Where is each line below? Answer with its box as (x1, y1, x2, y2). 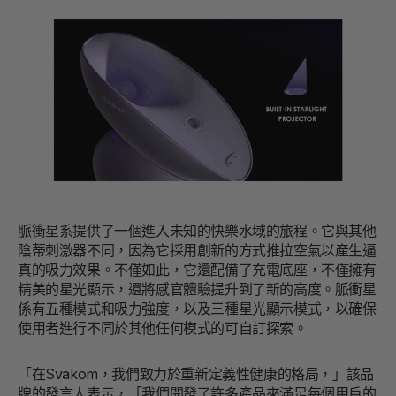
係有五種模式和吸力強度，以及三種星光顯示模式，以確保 (18, 300, 377, 318)
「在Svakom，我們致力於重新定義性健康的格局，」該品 (18, 365, 374, 384)
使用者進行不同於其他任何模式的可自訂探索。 (18, 319, 308, 338)
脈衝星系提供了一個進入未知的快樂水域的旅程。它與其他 (18, 222, 377, 240)
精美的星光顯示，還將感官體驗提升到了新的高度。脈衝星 (18, 280, 377, 299)
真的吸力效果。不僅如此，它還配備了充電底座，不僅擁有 (18, 261, 377, 279)
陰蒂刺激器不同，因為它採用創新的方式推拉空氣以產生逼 (18, 241, 377, 260)
